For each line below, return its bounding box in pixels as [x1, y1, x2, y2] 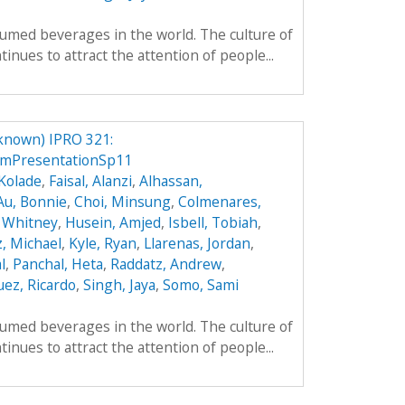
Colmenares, [177, 192, 261, 212]
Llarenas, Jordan [143, 233, 250, 254]
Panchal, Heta [12, 254, 103, 275]
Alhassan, [138, 171, 202, 192]
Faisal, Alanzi [48, 171, 132, 192]
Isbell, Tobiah [167, 212, 258, 233]
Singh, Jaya [82, 275, 155, 296]
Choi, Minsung [73, 192, 171, 212]
